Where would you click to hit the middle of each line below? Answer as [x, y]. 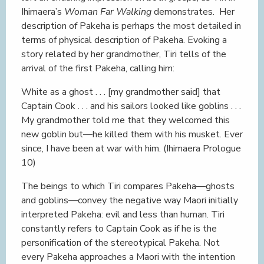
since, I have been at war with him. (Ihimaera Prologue [131, 148]
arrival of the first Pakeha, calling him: [98, 68]
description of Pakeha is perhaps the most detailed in [131, 26]
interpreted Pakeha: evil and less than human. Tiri [123, 214]
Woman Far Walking [109, 12]
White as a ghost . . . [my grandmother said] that [121, 92]
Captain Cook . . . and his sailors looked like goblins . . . [131, 106]
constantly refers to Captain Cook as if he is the [119, 229]
